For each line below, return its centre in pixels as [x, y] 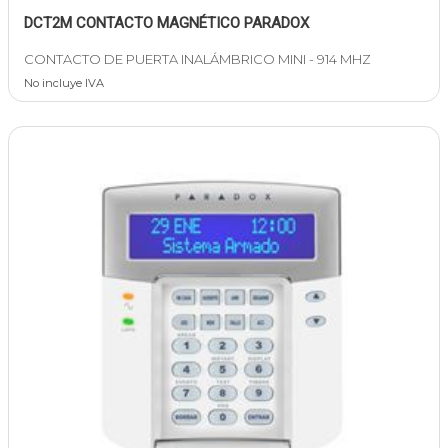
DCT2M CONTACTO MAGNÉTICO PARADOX [166, 23]
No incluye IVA [64, 83]
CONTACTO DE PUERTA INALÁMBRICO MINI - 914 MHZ [197, 59]
